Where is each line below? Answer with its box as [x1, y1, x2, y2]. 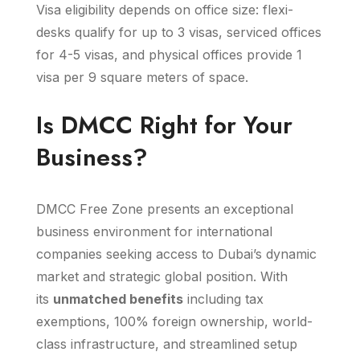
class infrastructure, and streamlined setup [36, 336, 297, 352]
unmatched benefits [53, 291, 183, 307]
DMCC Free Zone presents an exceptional [36, 201, 293, 217]
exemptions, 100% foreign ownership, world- [36, 313, 313, 329]
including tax [183, 291, 264, 307]
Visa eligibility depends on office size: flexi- [36, 2, 293, 18]
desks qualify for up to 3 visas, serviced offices [36, 24, 321, 40]
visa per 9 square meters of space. [36, 69, 248, 85]
